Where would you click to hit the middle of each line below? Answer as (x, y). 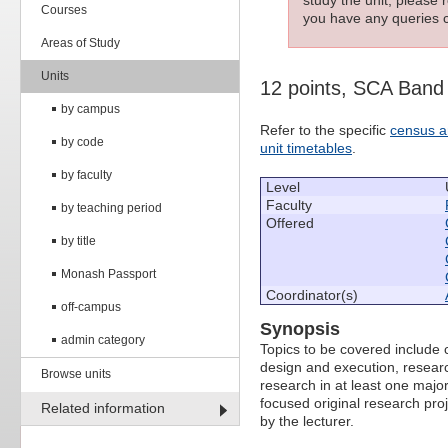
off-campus (91, 307)
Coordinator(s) (312, 294)
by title (78, 241)
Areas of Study (80, 43)
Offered (290, 222)
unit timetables (306, 147)
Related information (103, 408)
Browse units (76, 374)
